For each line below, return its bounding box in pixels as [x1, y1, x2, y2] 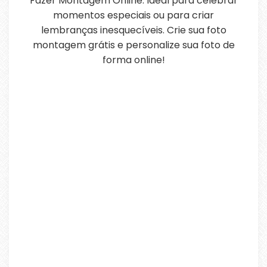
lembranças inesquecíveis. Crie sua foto [41, 23, 226, 37]
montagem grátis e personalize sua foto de [32, 38, 235, 52]
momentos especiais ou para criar [53, 8, 214, 22]
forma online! [102, 53, 165, 67]
